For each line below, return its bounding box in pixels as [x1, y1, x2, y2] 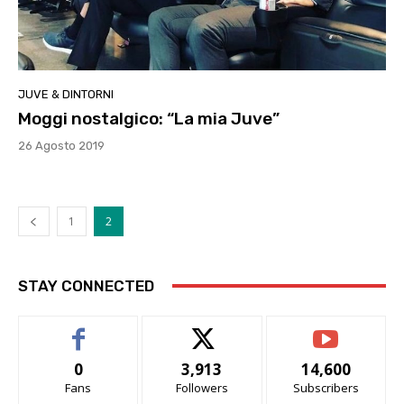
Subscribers [292, 379, 359, 396]
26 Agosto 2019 [18, 138, 105, 152]
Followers [175, 379, 228, 396]
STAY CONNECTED [18, 276, 154, 295]
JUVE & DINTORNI [18, 87, 114, 101]
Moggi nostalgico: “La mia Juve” [18, 107, 280, 129]
